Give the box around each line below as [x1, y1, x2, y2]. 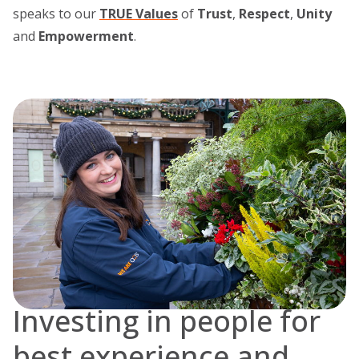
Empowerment [38, 26, 134, 45]
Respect [239, 4, 290, 22]
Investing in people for [13, 301, 321, 341]
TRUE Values [99, 4, 178, 22]
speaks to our [13, 4, 99, 22]
